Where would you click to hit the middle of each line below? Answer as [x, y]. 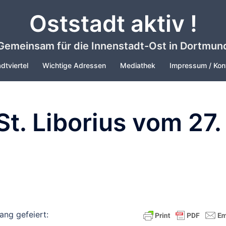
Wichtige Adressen [74, 65]
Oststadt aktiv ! [113, 23]
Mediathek [138, 65]
